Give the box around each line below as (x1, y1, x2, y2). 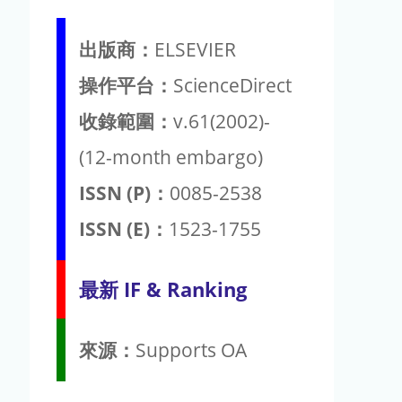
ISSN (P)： (79, 179, 170, 205)
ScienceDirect (173, 72, 292, 98)
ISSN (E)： (79, 215, 169, 241)
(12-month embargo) (79, 144, 263, 170)
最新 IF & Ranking (79, 275, 247, 303)
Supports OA (135, 336, 247, 363)
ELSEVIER (154, 36, 236, 62)
